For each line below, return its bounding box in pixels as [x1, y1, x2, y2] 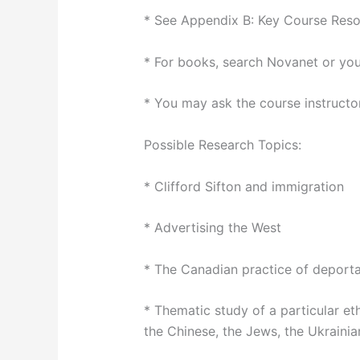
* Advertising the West [143, 219, 281, 236]
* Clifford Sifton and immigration [143, 178, 344, 194]
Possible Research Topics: [143, 136, 301, 153]
